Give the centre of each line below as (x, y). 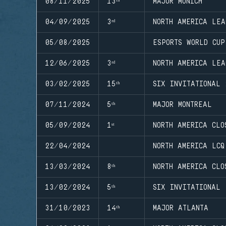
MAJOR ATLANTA (181, 208)
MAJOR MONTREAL (182, 105)
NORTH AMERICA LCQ (189, 146)
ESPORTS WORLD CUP (189, 43)
